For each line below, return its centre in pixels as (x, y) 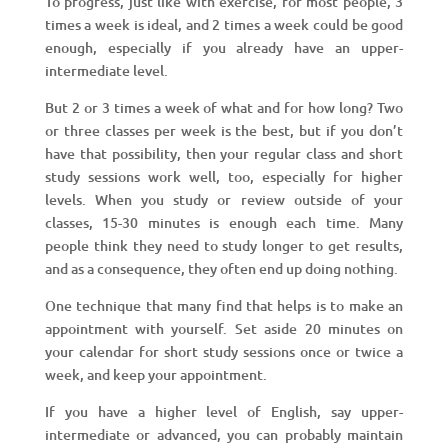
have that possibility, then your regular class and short (224, 153)
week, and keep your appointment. (155, 374)
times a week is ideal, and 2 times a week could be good (224, 24)
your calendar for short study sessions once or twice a (224, 351)
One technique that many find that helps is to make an (224, 305)
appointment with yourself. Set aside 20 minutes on (224, 328)
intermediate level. (106, 70)
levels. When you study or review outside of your (224, 199)
